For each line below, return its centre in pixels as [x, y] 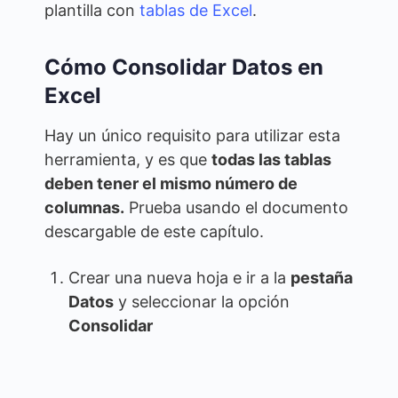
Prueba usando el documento [236, 207]
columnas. [84, 207]
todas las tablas [271, 159]
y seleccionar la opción [202, 301]
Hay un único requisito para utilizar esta [192, 135]
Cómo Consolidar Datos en [184, 67]
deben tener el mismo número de [171, 183]
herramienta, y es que [128, 159]
